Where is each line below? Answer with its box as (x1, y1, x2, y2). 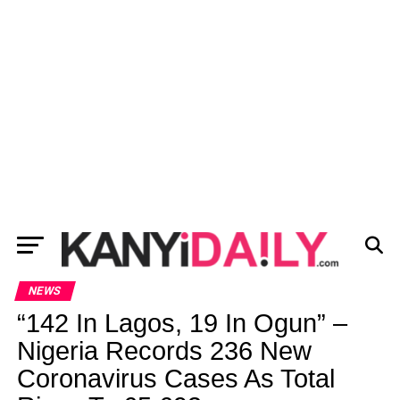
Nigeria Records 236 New (16, 337, 312, 365)
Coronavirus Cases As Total (16, 364, 335, 393)
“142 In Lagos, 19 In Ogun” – (16, 309, 347, 337)
